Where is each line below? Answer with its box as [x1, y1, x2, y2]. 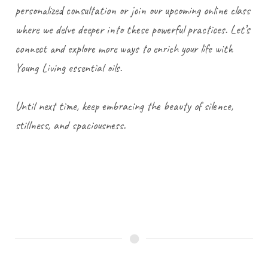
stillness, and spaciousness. [15, 118, 126, 133]
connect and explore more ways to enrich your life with [15, 41, 233, 57]
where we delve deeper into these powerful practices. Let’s [15, 22, 249, 38]
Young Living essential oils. [15, 60, 122, 76]
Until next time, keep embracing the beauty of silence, [15, 99, 233, 114]
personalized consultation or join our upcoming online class [15, 3, 250, 19]
